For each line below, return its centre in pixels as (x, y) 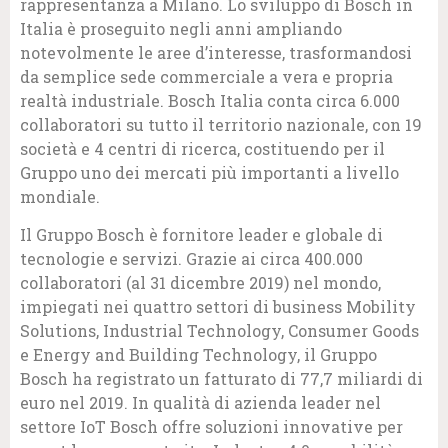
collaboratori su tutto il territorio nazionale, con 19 (221, 124)
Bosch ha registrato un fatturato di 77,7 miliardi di (221, 379)
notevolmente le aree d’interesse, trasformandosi (216, 52)
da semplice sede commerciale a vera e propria (206, 76)
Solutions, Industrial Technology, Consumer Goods (219, 331)
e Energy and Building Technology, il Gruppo (198, 355)
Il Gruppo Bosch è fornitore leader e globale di (201, 235)
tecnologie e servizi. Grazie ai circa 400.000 (191, 259)
